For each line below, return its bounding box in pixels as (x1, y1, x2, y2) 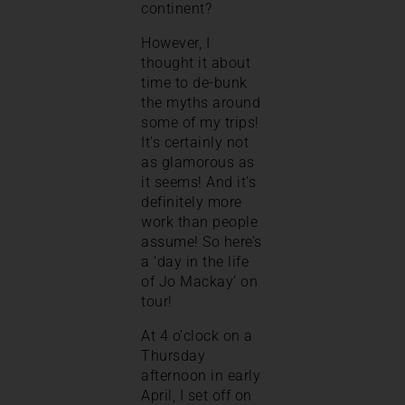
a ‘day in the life (141, 252, 249, 270)
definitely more (141, 193, 242, 211)
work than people (141, 212, 258, 231)
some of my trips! (141, 113, 259, 131)
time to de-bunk (141, 73, 248, 91)
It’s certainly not (141, 133, 249, 151)
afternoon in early (141, 366, 260, 384)
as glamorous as (141, 153, 255, 171)
